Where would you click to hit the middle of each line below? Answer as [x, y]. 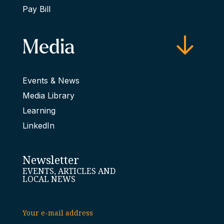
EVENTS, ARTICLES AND [69, 171]
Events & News [51, 80]
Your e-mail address [57, 213]
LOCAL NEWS [49, 179]
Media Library [48, 95]
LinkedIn [38, 125]
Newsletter [50, 160]
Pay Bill [36, 9]
